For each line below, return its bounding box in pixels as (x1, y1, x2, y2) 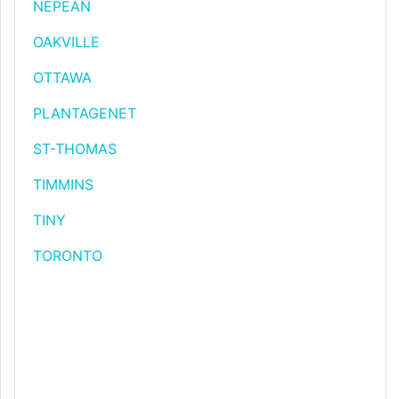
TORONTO (33, 247, 102, 265)
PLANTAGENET (33, 104, 136, 122)
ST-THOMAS (33, 140, 117, 158)
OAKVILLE (33, 33, 100, 51)
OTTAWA (33, 69, 92, 86)
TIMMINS (33, 175, 94, 193)
